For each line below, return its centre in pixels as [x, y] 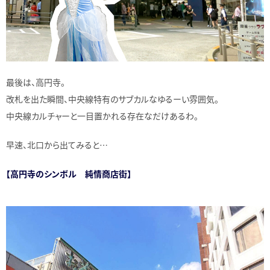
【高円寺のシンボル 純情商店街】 [69, 174]
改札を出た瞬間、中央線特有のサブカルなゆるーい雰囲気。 [112, 99]
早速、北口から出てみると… [57, 145]
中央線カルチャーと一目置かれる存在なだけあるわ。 [102, 116]
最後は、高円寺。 [36, 82]
